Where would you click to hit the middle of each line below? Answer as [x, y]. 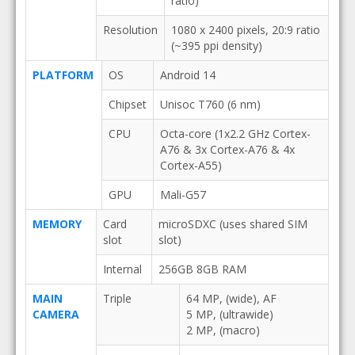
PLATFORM [63, 75]
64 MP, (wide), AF [231, 298]
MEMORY [57, 224]
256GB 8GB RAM [202, 269]
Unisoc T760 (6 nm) [210, 104]
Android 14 [187, 75]
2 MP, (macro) [223, 330]
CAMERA [55, 314]
